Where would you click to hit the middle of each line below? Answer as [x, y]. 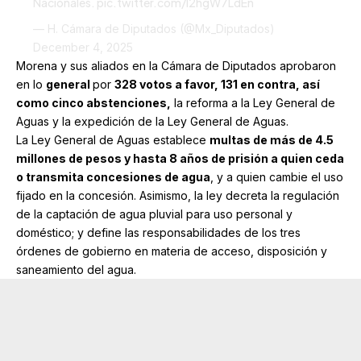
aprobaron [306, 66]
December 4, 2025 [83, 48]
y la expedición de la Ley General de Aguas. [169, 122]
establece [180, 140]
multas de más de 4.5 [272, 140]
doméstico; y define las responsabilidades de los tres [158, 233]
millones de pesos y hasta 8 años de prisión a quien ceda [180, 159]
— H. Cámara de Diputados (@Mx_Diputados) [154, 29]
